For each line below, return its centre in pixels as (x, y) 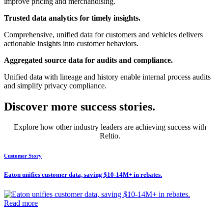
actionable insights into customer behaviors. (71, 43)
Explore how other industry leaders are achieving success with (110, 127)
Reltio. (110, 136)
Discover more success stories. (80, 106)
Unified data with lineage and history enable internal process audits (107, 77)
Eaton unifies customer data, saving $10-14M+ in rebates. (83, 175)
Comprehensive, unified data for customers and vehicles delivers (103, 34)
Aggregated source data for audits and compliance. (88, 60)
